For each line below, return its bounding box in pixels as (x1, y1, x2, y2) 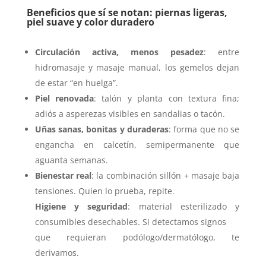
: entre (204, 46, 240, 58)
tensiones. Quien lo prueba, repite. (34, 185, 175, 197)
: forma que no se (169, 123, 240, 135)
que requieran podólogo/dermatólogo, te (34, 232, 240, 243)
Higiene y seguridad (34, 201, 128, 212)
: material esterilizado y (128, 201, 240, 212)
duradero (110, 15, 154, 28)
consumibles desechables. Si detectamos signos (34, 216, 226, 227)
